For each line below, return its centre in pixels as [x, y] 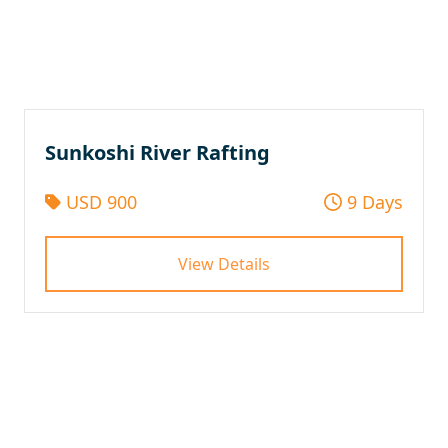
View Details [224, 263]
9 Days [372, 201]
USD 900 [98, 201]
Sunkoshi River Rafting [157, 152]
